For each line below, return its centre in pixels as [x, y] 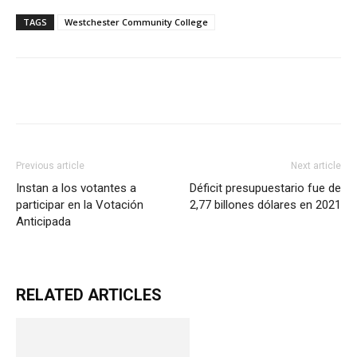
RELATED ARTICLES [89, 295]
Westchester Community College [136, 22]
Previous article [50, 166]
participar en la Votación [80, 205]
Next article [316, 166]
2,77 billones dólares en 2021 [265, 205]
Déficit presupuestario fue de [265, 188]
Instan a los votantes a [76, 188]
